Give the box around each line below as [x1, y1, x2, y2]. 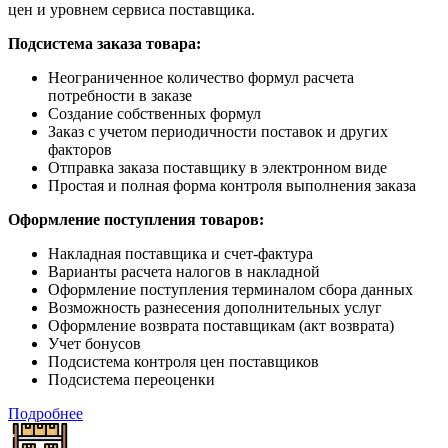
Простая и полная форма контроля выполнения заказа [48, 177, 416, 195]
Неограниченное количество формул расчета [48, 69, 354, 87]
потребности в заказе [48, 87, 192, 105]
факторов [48, 141, 112, 159]
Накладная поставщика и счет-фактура [48, 245, 313, 263]
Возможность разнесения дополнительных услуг [48, 299, 382, 317]
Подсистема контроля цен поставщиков [48, 353, 319, 371]
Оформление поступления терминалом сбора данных [48, 281, 413, 299]
